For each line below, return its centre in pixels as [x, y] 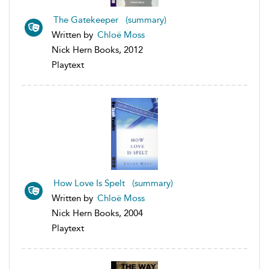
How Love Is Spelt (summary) [113, 183]
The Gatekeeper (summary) [110, 20]
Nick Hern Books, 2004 [97, 213]
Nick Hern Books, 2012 [97, 50]
